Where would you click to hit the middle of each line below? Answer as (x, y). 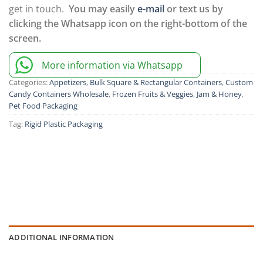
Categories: (29, 82)
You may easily (103, 9)
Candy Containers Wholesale (59, 94)
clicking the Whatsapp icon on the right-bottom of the (128, 24)
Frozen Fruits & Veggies (153, 94)
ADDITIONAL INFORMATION (62, 237)
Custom (239, 82)
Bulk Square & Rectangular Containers (156, 82)
